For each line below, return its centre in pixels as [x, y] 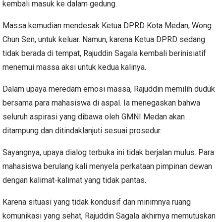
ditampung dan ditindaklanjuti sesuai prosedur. [82, 130]
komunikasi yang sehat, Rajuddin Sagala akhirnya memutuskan [109, 216]
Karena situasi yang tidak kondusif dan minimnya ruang [97, 202]
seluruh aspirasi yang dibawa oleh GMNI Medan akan [94, 116]
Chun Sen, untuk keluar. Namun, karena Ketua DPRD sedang [104, 39]
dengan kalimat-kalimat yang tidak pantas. [75, 180]
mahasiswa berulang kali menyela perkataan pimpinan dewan [107, 166]
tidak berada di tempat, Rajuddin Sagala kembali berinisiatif [104, 53]
